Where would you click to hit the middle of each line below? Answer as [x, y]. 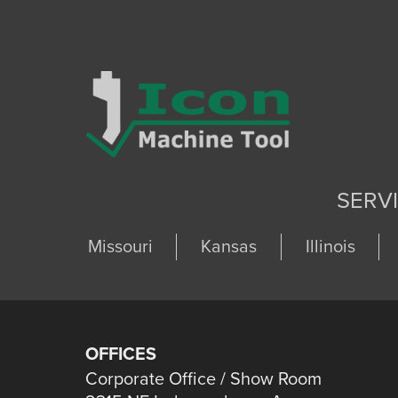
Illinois [330, 247]
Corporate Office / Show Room [203, 379]
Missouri [120, 247]
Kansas [229, 247]
